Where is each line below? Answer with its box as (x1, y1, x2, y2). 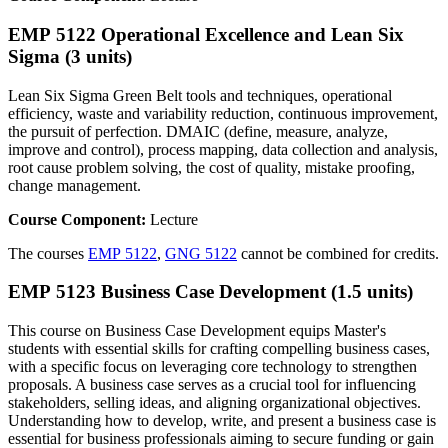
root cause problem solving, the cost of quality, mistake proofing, (8, 158, 415, 176)
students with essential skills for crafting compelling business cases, (8, 340, 430, 357)
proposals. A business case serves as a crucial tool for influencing (8, 376, 416, 393)
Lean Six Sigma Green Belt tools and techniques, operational (8, 86, 392, 104)
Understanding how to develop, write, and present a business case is (8, 412, 436, 429)
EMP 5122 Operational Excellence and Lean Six (8, 23, 404, 45)
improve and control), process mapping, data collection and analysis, (8, 140, 438, 158)
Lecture (150, 210, 198, 228)
